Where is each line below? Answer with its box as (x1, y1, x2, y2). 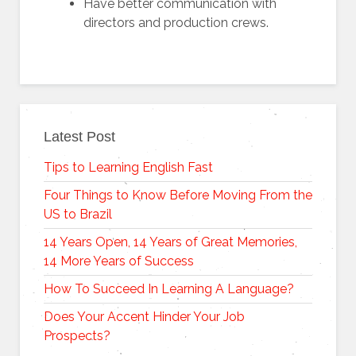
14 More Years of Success (44, 253, 194, 269)
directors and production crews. (83, 15, 269, 30)
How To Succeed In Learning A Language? (44, 281, 294, 296)
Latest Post (44, 129, 115, 145)
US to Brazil (44, 207, 112, 222)
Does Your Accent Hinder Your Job (44, 309, 245, 324)
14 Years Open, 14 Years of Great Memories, (44, 234, 297, 250)
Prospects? (44, 328, 110, 343)
